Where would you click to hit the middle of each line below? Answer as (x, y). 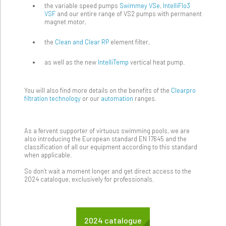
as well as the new (71, 62)
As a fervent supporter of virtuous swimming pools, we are (107, 131)
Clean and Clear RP (82, 42)
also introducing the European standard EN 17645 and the (105, 139)
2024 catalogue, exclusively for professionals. (89, 179)
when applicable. (48, 155)
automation (117, 99)
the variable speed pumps (82, 6)
